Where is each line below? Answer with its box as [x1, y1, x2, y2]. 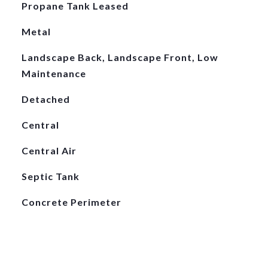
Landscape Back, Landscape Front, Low [21, 51, 218, 63]
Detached [21, 93, 70, 105]
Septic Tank [21, 170, 80, 182]
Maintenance [21, 68, 86, 79]
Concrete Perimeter [21, 196, 121, 208]
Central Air [21, 145, 77, 156]
